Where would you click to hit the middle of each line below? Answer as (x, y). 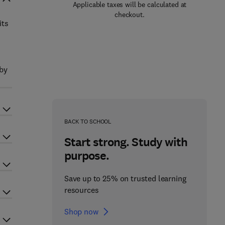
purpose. (87, 156)
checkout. (130, 15)
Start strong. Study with (126, 142)
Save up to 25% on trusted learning (125, 178)
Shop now (81, 211)
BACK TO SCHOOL (88, 121)
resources (81, 190)
